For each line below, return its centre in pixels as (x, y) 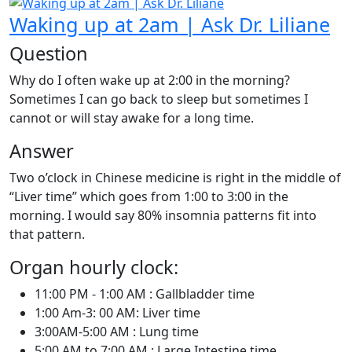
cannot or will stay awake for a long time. (132, 118)
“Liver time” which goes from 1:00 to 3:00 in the (149, 197)
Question (49, 54)
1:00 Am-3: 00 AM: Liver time (117, 313)
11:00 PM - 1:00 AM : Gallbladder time (145, 294)
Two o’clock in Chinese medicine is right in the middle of (175, 178)
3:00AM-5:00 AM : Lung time (117, 332)
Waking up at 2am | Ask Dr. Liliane (170, 25)
